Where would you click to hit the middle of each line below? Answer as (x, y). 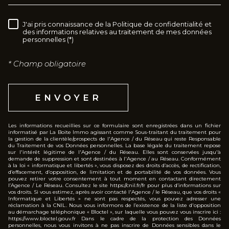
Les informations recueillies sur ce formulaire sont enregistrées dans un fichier (114, 125)
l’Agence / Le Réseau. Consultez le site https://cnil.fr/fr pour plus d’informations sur (114, 185)
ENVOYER (68, 97)
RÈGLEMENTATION (79, 27)
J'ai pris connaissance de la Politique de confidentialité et (117, 24)
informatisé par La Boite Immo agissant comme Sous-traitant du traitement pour (114, 132)
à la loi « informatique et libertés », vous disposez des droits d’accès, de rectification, (114, 165)
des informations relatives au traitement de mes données (117, 32)
